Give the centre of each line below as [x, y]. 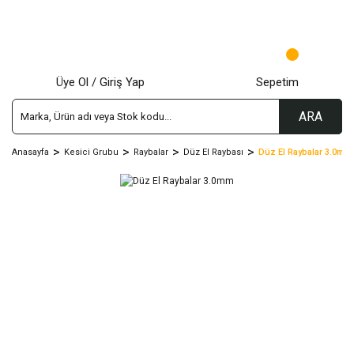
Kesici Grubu [91, 152]
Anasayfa [30, 152]
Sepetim [277, 82]
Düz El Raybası [213, 152]
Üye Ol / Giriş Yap [100, 82]
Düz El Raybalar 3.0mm [305, 152]
